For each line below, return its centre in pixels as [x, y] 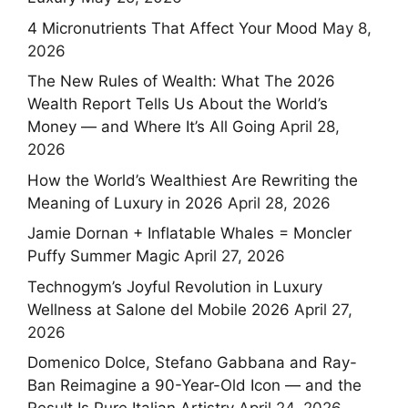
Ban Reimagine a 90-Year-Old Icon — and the [194, 386]
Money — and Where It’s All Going [151, 127]
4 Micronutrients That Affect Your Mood [173, 28]
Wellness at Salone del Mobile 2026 [158, 309]
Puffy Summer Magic [103, 256]
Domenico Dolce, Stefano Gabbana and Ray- [192, 363]
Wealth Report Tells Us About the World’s [178, 104]
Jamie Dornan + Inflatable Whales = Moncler [189, 234]
